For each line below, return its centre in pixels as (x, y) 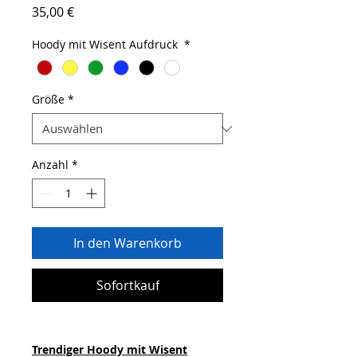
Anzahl (50, 165)
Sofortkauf (127, 286)
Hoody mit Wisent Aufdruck (106, 44)
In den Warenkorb (127, 243)
